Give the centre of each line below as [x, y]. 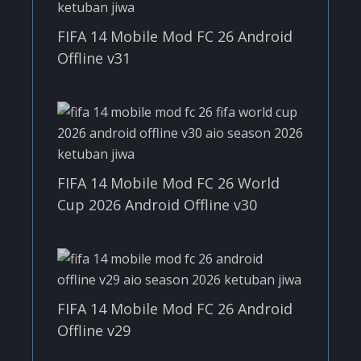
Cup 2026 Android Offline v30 [157, 204]
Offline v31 [94, 58]
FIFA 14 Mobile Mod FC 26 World [168, 183]
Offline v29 [94, 330]
